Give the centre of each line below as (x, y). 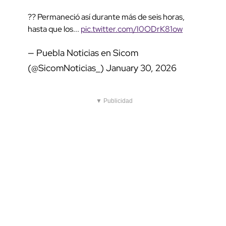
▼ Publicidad (114, 101)
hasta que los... (54, 29)
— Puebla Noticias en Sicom (83, 53)
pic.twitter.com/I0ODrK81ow (132, 29)
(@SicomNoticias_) (67, 68)
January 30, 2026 (141, 68)
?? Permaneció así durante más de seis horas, (106, 17)
